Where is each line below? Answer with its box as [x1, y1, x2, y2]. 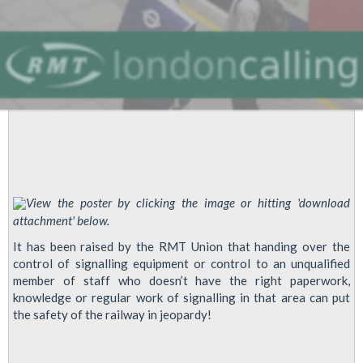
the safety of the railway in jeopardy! [13, 306, 211, 322]
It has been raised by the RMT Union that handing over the [13, 238, 350, 254]
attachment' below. [13, 213, 109, 228]
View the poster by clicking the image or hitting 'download [26, 195, 350, 211]
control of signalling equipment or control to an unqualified [13, 255, 350, 271]
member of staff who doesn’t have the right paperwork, [13, 272, 350, 288]
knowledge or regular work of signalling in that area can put [13, 289, 350, 305]
